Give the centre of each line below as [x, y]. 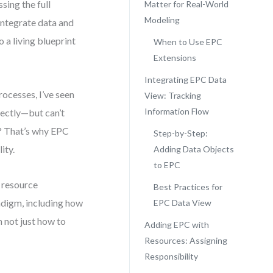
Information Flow [176, 111]
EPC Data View [182, 203]
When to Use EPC [188, 42]
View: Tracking [172, 95]
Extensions [175, 58]
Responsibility [171, 256]
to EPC [167, 165]
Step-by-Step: [180, 133]
